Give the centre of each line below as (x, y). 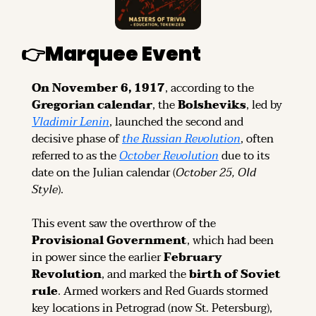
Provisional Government (109, 241)
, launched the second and (176, 122)
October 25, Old (216, 173)
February (193, 258)
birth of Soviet (235, 275)
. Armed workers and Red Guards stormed (163, 292)
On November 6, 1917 (98, 89)
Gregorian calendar (92, 105)
